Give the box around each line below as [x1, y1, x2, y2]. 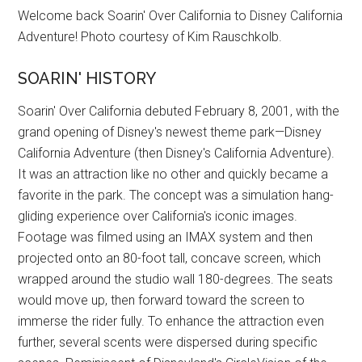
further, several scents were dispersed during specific [18, 335, 318, 351]
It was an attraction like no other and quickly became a [18, 166, 329, 183]
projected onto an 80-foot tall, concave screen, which [18, 250, 322, 267]
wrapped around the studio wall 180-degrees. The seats [18, 271, 334, 288]
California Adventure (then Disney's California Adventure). [18, 145, 335, 162]
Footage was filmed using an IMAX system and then [18, 229, 314, 246]
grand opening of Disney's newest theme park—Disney [18, 124, 322, 141]
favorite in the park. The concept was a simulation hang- [18, 187, 335, 204]
